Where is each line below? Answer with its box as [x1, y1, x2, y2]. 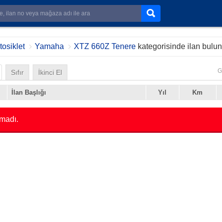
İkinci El [38, 68, 62, 76]
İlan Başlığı [11, 89, 46, 96]
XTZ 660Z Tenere [73, 42, 136, 51]
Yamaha [34, 42, 64, 51]
